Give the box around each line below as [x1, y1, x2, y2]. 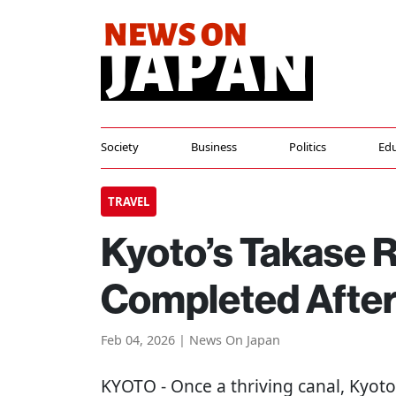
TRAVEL [108, 194, 149, 209]
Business [190, 139, 237, 155]
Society [101, 139, 139, 155]
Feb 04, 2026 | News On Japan [101, 331, 280, 348]
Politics [288, 139, 326, 155]
